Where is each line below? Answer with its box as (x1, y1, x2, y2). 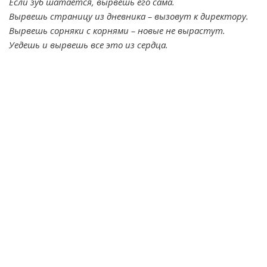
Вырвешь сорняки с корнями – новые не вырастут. (9, 24, 225, 36)
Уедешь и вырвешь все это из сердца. (9, 39, 168, 51)
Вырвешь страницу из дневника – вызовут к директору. (9, 10, 249, 22)
